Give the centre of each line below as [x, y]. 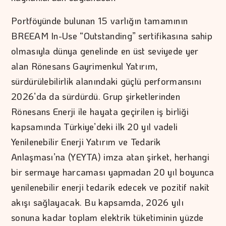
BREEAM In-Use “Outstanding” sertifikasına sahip [112, 36]
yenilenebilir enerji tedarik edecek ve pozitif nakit [110, 187]
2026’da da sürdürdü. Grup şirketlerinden [96, 96]
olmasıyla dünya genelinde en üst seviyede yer [105, 51]
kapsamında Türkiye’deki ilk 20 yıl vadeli [95, 126]
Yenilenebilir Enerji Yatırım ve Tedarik [86, 142]
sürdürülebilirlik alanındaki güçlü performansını [106, 81]
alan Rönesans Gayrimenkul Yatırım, [84, 66]
